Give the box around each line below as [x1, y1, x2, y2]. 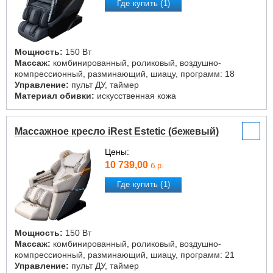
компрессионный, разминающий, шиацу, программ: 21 [15, 250, 235, 260]
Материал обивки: [15, 91, 94, 101]
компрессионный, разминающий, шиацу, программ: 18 [15, 69, 235, 79]
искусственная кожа [94, 91, 176, 101]
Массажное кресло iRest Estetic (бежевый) [15, 126, 219, 136]
